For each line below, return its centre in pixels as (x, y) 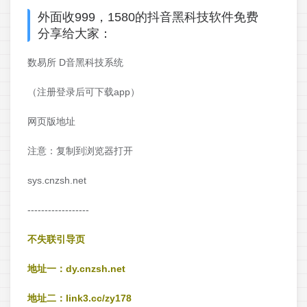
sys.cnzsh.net (57, 181)
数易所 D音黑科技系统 (75, 63)
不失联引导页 (56, 240)
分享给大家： (75, 34)
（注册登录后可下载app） (84, 92)
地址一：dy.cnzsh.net (76, 269)
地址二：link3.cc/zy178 (79, 298)
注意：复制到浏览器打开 (80, 151)
